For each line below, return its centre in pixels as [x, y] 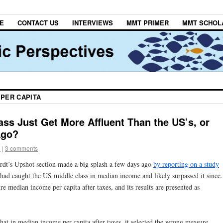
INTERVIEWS [93, 23]
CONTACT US [38, 23]
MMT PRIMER [148, 23]
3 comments [21, 148]
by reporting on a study [186, 164]
